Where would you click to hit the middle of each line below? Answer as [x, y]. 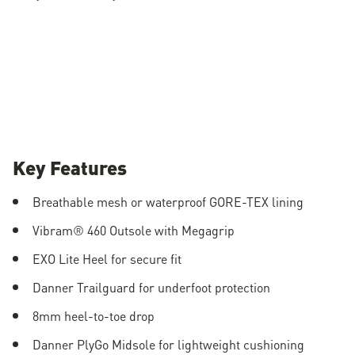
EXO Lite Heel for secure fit [107, 258]
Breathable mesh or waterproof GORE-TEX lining [168, 201]
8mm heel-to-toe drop [94, 315]
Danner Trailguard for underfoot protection [151, 287]
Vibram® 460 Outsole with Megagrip [134, 230]
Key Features [70, 167]
